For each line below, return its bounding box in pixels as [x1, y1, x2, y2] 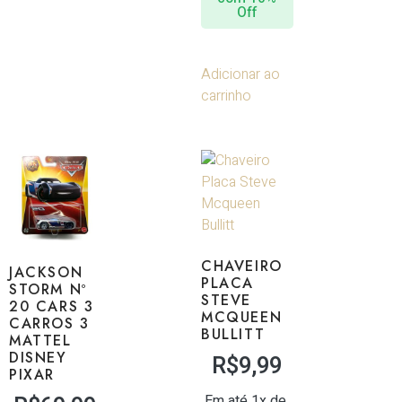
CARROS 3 [9, 312, 90, 334]
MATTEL [9, 329, 72, 351]
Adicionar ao [201, 64, 280, 86]
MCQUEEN [201, 307, 283, 328]
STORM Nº [9, 278, 87, 300]
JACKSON [9, 261, 83, 283]
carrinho [201, 85, 251, 108]
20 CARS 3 [9, 295, 94, 317]
